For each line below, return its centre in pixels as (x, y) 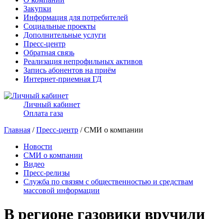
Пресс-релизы (47, 173)
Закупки (37, 9)
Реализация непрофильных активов (83, 61)
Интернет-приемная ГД (63, 79)
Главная (17, 130)
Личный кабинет (52, 104)
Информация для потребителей (76, 17)
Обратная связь (49, 53)
